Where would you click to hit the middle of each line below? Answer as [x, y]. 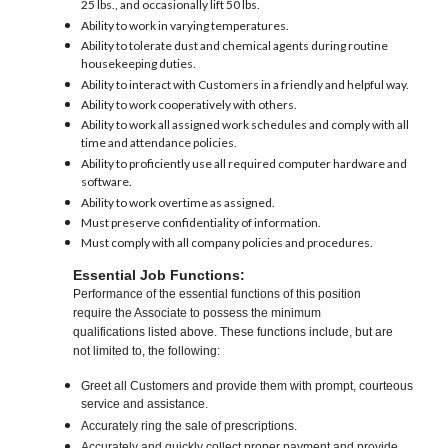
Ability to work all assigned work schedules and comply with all [245, 125]
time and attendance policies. [159, 144]
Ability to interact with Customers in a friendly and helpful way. [245, 85]
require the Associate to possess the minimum [197, 313]
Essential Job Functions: [159, 275]
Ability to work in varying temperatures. [185, 26]
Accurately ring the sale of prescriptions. [189, 426]
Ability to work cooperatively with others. [189, 105]
